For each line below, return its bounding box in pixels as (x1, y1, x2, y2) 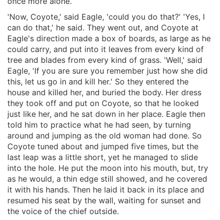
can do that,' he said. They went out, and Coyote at (7, 22, 198, 32)
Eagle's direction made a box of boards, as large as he (7, 33, 211, 43)
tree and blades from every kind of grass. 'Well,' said (7, 55, 202, 65)
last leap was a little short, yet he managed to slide (7, 152, 198, 162)
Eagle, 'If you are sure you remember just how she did (7, 65, 208, 76)
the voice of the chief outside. (7, 206, 119, 216)
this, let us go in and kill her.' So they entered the (7, 76, 189, 86)
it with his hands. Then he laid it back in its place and (7, 184, 204, 194)
